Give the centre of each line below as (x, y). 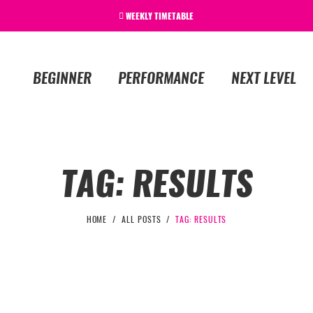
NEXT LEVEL (263, 78)
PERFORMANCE (161, 78)
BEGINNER (62, 78)
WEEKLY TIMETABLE (160, 16)
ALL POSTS (141, 219)
